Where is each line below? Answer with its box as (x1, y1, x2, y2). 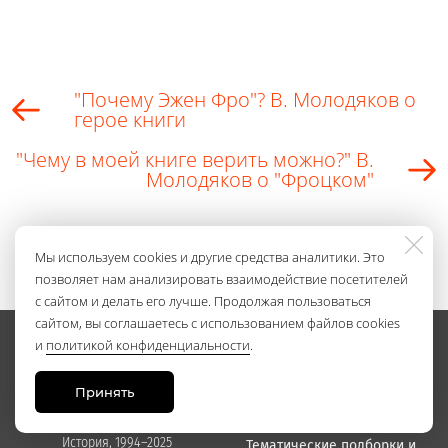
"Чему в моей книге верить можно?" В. (16, 145, 374, 173)
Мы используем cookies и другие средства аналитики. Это (35, 248, 385, 266)
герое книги (74, 105, 186, 133)
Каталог (305, 384, 357, 402)
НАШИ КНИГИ (280, 339, 382, 359)
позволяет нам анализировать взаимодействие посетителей (35, 270, 408, 288)
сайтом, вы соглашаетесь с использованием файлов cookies (35, 314, 400, 332)
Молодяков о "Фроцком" (146, 165, 374, 193)
